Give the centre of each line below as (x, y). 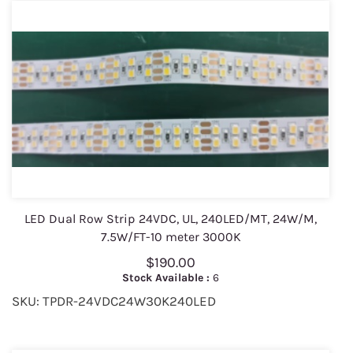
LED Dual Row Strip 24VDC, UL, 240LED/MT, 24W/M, (171, 219)
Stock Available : (167, 278)
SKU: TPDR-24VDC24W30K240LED (114, 301)
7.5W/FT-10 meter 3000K (171, 237)
